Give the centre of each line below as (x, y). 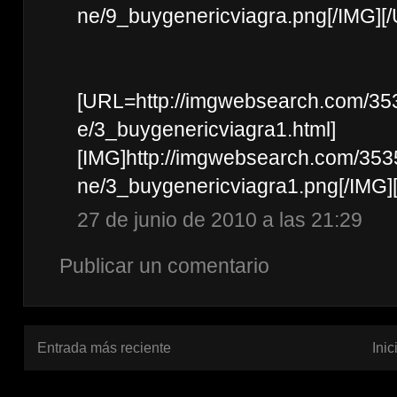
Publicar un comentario (164, 265)
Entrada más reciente (104, 348)
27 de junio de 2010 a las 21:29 (220, 220)
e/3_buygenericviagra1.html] (206, 129)
